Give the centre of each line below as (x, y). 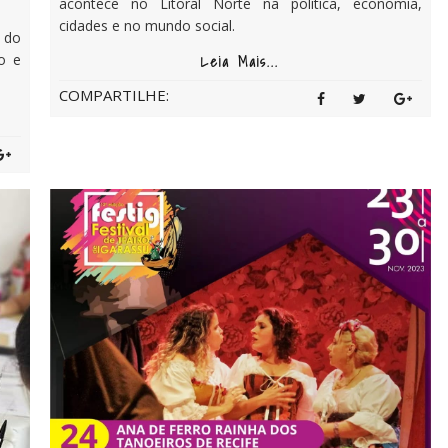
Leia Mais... (240, 62)
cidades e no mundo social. (146, 26)
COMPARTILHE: (113, 95)
